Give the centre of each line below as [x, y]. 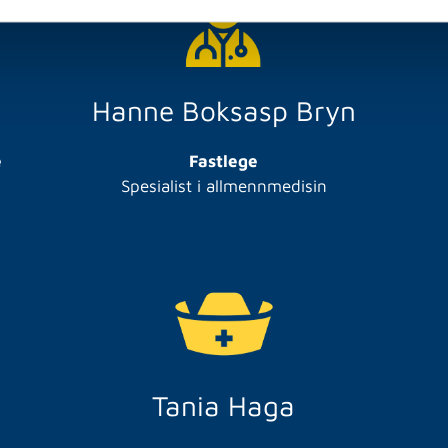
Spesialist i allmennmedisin [223, 185]
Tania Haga [224, 405]
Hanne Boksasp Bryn [223, 110]
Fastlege [224, 160]
